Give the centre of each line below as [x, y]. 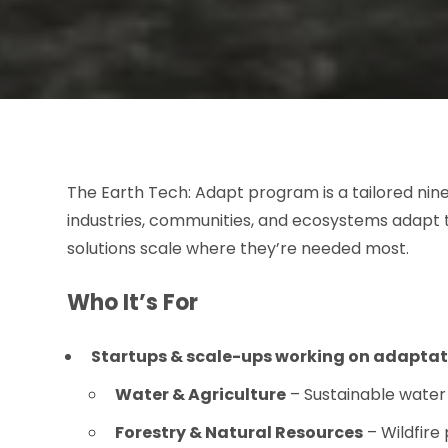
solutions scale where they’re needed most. [240, 249]
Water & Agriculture [201, 395]
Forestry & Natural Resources [239, 433]
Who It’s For [133, 303]
